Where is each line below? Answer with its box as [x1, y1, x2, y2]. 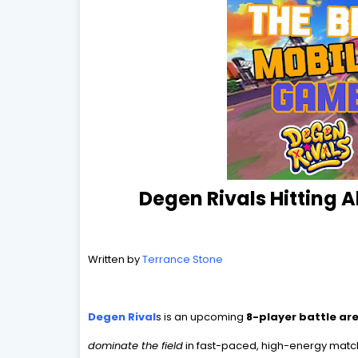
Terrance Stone [141, 252, 223, 267]
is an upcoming [161, 309, 244, 324]
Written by [87, 252, 142, 267]
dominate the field [87, 338, 183, 353]
